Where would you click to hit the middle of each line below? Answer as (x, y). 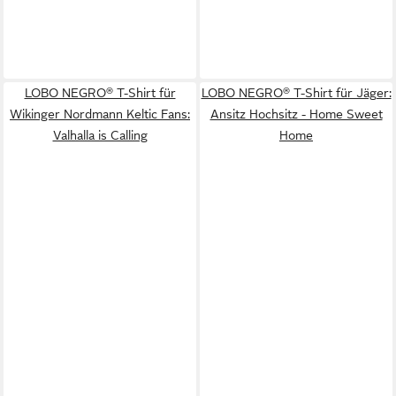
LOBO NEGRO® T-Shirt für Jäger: (296, 92)
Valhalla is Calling (100, 135)
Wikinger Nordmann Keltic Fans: (100, 114)
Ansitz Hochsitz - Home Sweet (296, 114)
